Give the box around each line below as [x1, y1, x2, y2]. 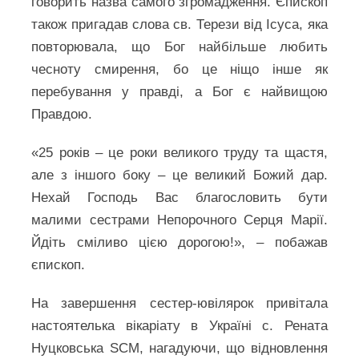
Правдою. [31, 107, 93, 123]
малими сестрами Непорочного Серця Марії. [31, 212, 328, 228]
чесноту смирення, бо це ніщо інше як [31, 62, 328, 78]
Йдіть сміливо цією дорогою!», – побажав [31, 235, 328, 251]
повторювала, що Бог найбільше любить [31, 39, 328, 55]
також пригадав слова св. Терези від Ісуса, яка [31, 17, 328, 33]
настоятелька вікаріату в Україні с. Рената [31, 318, 328, 334]
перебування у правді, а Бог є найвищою [31, 84, 328, 100]
